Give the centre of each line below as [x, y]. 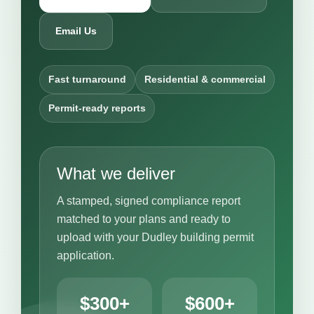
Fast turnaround [87, 79]
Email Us [76, 31]
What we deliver [116, 173]
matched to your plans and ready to [144, 219]
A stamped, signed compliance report [149, 201]
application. [86, 255]
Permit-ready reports [97, 108]
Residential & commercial [205, 79]
